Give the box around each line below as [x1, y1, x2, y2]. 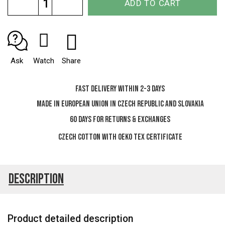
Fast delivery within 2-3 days [75, 83, 165, 94]
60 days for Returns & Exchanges [70, 114, 170, 125]
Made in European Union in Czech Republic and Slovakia [36, 99, 204, 109]
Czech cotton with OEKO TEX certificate [58, 132, 182, 142]
